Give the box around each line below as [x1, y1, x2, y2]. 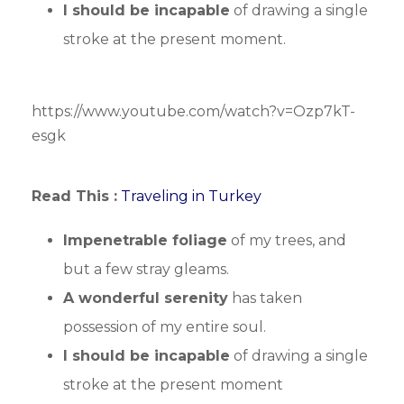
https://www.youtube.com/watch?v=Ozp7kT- [32, 103, 355, 121]
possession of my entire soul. [63, 318, 266, 336]
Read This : [32, 188, 117, 206]
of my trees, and [227, 232, 346, 250]
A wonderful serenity [63, 289, 228, 308]
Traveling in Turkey [121, 188, 262, 206]
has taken [228, 289, 302, 308]
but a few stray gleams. [63, 261, 229, 279]
